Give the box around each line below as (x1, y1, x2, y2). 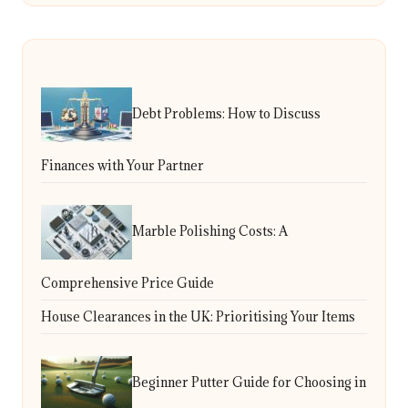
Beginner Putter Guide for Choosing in (132, 372, 366, 391)
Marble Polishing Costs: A (132, 221, 288, 240)
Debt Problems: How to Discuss (132, 104, 321, 122)
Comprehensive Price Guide (41, 273, 214, 291)
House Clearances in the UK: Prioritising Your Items (41, 307, 355, 325)
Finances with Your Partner (41, 156, 204, 174)
